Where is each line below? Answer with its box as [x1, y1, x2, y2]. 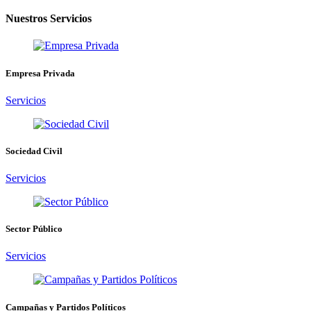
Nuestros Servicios [6, 12, 92, 25]
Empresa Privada [6, 67, 75, 78]
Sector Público [6, 224, 62, 235]
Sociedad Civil [6, 145, 62, 156]
